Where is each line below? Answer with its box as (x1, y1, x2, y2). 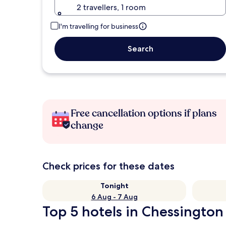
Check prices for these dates (42, 160, 175, 172)
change (71, 119, 103, 132)
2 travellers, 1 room (77, 2, 146, 13)
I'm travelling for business (59, 22, 138, 31)
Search (127, 44, 153, 53)
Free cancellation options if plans (71, 106, 217, 120)
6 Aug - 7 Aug (91, 192, 138, 201)
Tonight (100, 181, 129, 190)
